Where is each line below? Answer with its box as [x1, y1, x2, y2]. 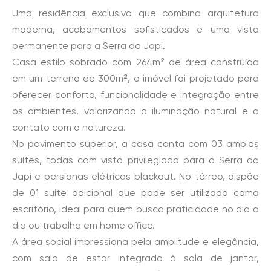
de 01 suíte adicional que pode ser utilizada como [12, 187, 259, 198]
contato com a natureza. [12, 122, 126, 133]
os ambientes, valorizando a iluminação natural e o [12, 105, 259, 117]
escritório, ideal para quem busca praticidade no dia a [12, 203, 259, 215]
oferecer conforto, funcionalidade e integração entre [12, 89, 259, 100]
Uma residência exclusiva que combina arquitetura [12, 7, 259, 19]
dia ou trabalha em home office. [12, 220, 155, 231]
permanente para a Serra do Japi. [12, 40, 165, 51]
